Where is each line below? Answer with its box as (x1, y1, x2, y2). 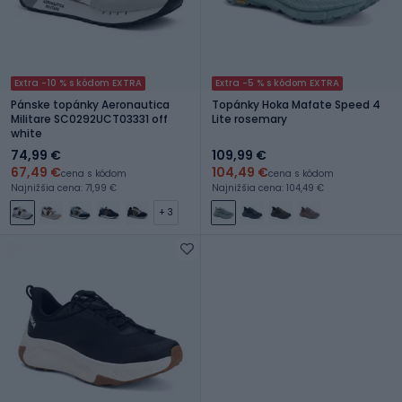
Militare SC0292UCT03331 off (11, 110, 168, 127)
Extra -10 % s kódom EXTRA (14, 75, 142, 90)
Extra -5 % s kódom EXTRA (215, 75, 339, 90)
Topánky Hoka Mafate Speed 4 (212, 96, 380, 112)
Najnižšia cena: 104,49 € (212, 180, 324, 195)
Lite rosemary (212, 110, 287, 127)
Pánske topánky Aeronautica (11, 96, 170, 112)
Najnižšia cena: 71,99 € (11, 180, 117, 195)
